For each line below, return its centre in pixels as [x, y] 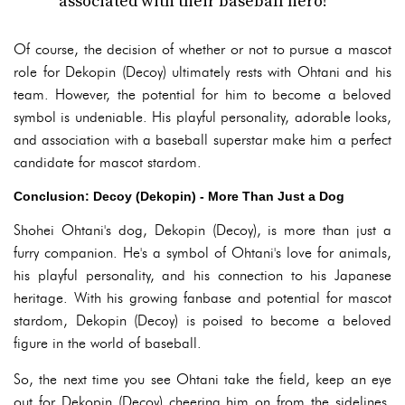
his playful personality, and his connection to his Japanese [202, 275]
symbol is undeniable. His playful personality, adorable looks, [202, 117]
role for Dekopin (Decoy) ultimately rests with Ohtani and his [202, 72]
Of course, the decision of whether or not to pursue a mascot [202, 49]
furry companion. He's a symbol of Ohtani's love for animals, [202, 253]
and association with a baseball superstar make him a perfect [202, 140]
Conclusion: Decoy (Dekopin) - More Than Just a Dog [179, 196]
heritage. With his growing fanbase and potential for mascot [202, 298]
